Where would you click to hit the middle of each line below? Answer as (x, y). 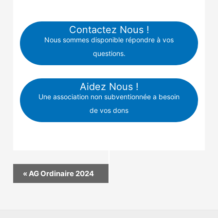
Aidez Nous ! (109, 87)
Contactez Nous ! (109, 29)
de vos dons (109, 110)
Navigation (30, 169)
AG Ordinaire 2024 (61, 173)
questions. (109, 53)
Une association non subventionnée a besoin (109, 97)
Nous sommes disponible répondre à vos (109, 39)
